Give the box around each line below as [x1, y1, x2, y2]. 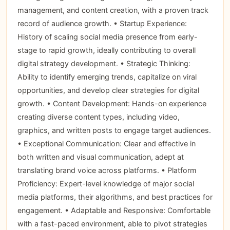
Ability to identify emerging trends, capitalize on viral [17, 72, 197, 81]
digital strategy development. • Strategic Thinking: [17, 59, 190, 68]
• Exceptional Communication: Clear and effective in [17, 139, 196, 148]
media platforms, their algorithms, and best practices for [17, 192, 213, 201]
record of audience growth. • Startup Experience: [17, 18, 187, 28]
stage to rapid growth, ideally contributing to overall [17, 45, 196, 54]
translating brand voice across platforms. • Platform [17, 165, 197, 175]
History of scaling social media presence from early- [17, 32, 198, 41]
